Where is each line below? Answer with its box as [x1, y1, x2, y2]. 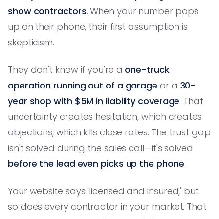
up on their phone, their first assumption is [8, 20, 188, 33]
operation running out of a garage [8, 79, 158, 91]
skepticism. [8, 36, 55, 48]
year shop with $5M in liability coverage [8, 94, 180, 107]
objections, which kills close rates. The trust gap [8, 126, 211, 138]
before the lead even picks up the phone [8, 157, 184, 170]
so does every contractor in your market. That [8, 200, 207, 213]
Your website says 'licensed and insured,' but [8, 184, 199, 197]
